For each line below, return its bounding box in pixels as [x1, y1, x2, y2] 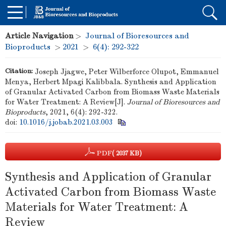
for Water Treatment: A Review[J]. [5, 97, 127, 106]
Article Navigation [5, 31, 73, 40]
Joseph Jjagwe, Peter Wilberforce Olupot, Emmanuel [35, 67, 219, 76]
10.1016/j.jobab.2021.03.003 [19, 117, 113, 127]
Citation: [5, 67, 33, 75]
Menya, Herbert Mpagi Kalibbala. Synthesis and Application [5, 77, 216, 86]
